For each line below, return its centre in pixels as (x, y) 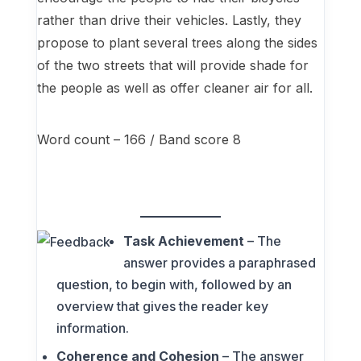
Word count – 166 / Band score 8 (139, 139)
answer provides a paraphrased (219, 263)
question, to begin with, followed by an (174, 284)
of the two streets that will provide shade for (172, 65)
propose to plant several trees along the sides (177, 43)
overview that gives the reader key (162, 306)
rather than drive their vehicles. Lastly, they (169, 20)
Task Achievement (183, 241)
